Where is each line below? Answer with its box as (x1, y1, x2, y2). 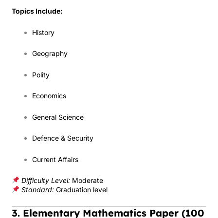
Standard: (21, 185, 54, 194)
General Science (32, 112, 84, 121)
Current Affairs (32, 155, 78, 163)
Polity (32, 70, 50, 79)
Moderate (70, 176, 103, 184)
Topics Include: (12, 7, 63, 15)
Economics (32, 91, 66, 100)
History (32, 28, 54, 36)
